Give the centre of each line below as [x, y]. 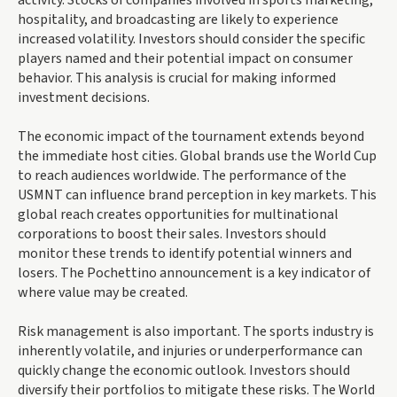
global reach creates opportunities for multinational [178, 214]
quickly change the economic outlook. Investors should [184, 370]
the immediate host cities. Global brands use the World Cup [197, 156]
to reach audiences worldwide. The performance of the [182, 175]
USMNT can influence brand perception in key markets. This [197, 195]
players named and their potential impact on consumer [185, 58]
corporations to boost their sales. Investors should [172, 234]
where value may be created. [103, 292]
